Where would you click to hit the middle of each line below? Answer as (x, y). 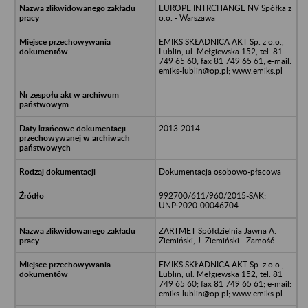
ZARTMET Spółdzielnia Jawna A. (217, 230)
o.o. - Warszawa (187, 17)
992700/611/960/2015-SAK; (212, 195)
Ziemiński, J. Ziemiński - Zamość (216, 240)
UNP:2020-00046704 (198, 205)
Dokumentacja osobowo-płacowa (220, 171)
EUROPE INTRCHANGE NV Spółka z (225, 8)
